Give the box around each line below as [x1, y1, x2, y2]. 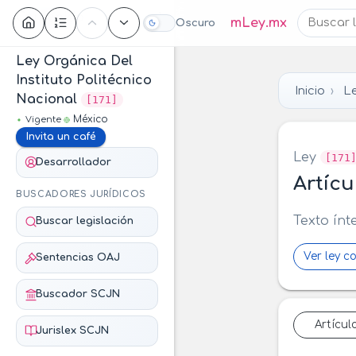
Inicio [295, 83, 325, 97]
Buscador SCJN [35, 288, 120, 300]
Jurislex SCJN [35, 324, 109, 336]
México [73, 114, 108, 125]
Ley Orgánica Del [16, 54, 133, 68]
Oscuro [175, 17, 215, 29]
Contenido [16, 10, 84, 25]
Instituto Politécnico [16, 73, 152, 87]
